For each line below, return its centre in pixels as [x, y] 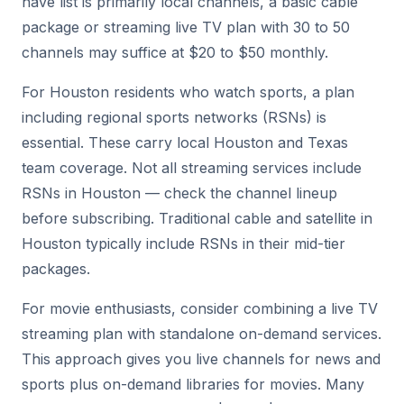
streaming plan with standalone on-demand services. [202, 334]
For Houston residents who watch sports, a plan [188, 92]
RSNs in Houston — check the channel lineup [179, 193]
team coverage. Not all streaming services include [192, 168]
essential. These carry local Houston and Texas [185, 142]
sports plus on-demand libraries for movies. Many [193, 384]
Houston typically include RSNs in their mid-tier [184, 243]
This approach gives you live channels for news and [201, 359]
